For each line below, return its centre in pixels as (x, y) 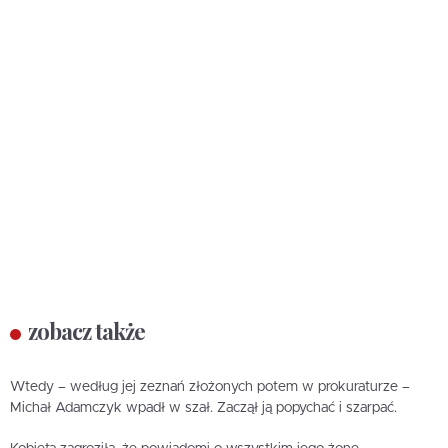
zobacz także (86, 330)
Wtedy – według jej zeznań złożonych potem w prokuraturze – (210, 386)
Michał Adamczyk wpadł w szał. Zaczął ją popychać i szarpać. (203, 407)
